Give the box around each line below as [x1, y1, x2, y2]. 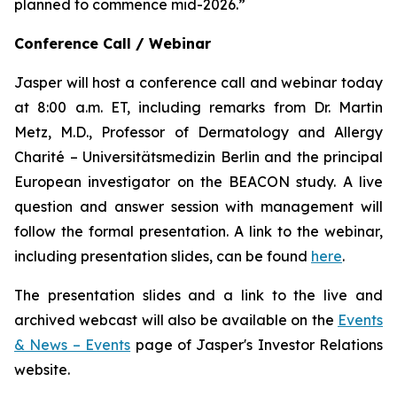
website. [14, 361, 70, 379]
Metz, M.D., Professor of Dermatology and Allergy [14, 123, 383, 142]
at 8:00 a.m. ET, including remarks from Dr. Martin [14, 98, 383, 117]
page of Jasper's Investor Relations [130, 336, 383, 354]
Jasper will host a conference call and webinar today [14, 74, 383, 92]
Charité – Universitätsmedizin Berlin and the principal [14, 148, 383, 167]
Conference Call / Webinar [14, 35, 211, 53]
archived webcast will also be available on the [14, 311, 338, 330]
